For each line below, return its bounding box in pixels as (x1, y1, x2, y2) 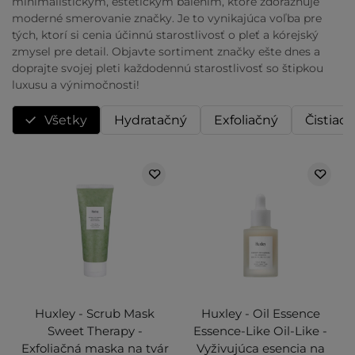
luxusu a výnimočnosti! (12, 78, 139, 93)
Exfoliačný (214, 113, 278, 128)
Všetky (44, 113, 87, 128)
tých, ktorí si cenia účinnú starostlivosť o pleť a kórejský (12, 28, 319, 43)
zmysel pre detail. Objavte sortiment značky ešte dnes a (12, 44, 320, 59)
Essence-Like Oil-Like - (193, 323, 327, 339)
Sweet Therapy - (47, 323, 143, 339)
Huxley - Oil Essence (200, 306, 320, 322)
